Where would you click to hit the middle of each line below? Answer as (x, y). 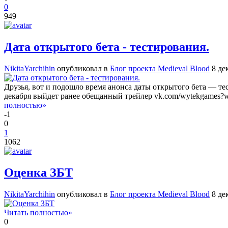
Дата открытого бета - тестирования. (107, 47)
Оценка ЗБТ (38, 172)
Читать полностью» (38, 212)
